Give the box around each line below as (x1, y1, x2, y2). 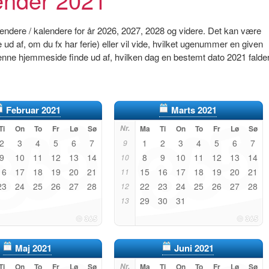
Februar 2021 (5, 103, 61, 116)
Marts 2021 (171, 103, 217, 116)
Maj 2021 (14, 241, 52, 255)
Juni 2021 (174, 241, 214, 255)
